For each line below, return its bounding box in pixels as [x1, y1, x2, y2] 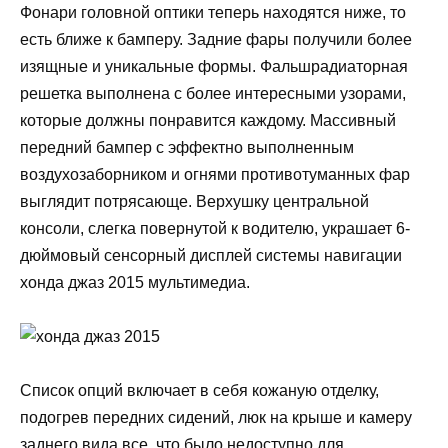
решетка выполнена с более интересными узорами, [20, 84, 406, 102]
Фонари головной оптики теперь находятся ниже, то [20, 3, 406, 21]
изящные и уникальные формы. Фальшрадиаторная [20, 57, 408, 75]
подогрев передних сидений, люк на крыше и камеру [20, 409, 412, 427]
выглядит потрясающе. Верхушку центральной [20, 192, 369, 210]
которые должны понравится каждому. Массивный [20, 111, 396, 129]
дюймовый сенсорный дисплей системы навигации [20, 246, 402, 264]
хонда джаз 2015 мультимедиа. [20, 273, 250, 291]
